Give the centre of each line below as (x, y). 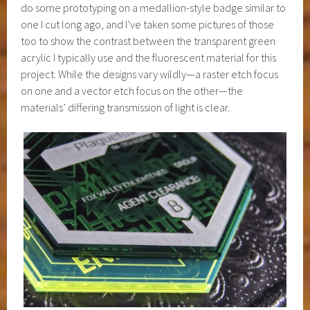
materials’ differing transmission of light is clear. (126, 108)
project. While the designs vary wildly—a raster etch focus (150, 74)
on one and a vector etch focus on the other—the (132, 91)
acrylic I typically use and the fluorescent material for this (149, 58)
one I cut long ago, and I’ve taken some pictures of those (148, 25)
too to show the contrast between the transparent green (148, 41)
